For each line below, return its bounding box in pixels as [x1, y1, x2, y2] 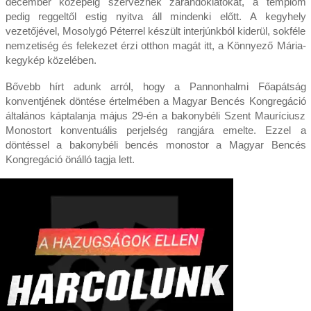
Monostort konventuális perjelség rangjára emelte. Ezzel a [5, 124, 306, 137]
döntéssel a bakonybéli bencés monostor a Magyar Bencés [5, 139, 306, 151]
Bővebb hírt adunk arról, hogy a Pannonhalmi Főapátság [5, 81, 306, 93]
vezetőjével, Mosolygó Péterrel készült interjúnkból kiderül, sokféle [5, 25, 306, 37]
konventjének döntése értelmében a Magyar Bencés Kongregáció [5, 95, 306, 108]
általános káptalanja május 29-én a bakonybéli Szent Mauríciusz [5, 110, 306, 122]
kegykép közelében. [5, 54, 96, 67]
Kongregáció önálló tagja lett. [5, 153, 135, 166]
